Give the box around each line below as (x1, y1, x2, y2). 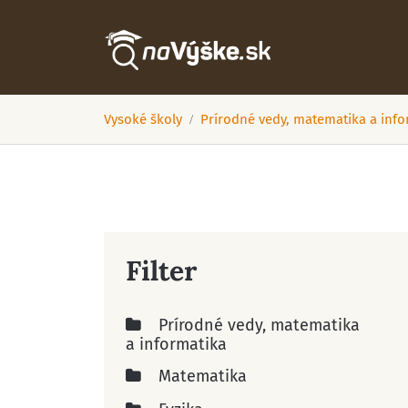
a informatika (126, 334, 227, 354)
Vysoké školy (104, 111, 182, 127)
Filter (126, 253, 197, 288)
